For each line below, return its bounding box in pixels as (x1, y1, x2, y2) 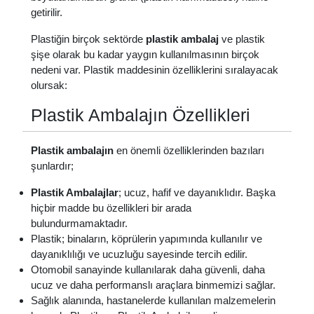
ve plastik (219, 32, 265, 45)
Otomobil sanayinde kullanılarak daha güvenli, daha (31, 263, 265, 275)
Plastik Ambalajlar (31, 186, 118, 198)
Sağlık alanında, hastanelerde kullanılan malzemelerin (31, 294, 275, 306)
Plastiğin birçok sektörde (31, 32, 146, 45)
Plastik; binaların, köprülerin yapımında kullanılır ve (31, 232, 262, 245)
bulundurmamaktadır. (31, 217, 128, 229)
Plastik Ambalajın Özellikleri (31, 104, 250, 125)
